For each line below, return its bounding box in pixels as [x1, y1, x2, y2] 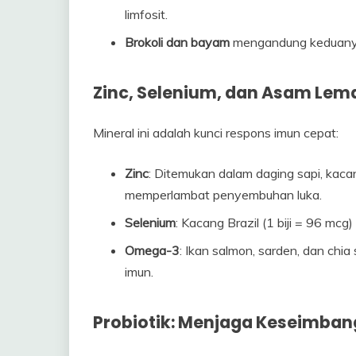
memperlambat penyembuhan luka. [125, 187, 322, 203]
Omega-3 [125, 242, 180, 259]
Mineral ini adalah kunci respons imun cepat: [93, 125, 339, 141]
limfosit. [125, 6, 168, 22]
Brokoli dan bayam [125, 33, 230, 50]
